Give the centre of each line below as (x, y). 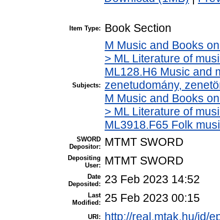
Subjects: (86, 85)
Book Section (138, 28)
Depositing (84, 158)
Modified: (86, 203)
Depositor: (85, 147)
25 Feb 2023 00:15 (152, 198)
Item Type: (85, 28)
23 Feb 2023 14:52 (152, 179)
